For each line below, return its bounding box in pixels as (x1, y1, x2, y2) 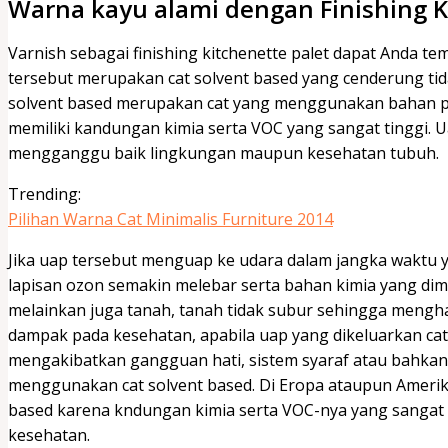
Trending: (8, 182, 81, 205)
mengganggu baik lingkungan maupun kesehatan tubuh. (8, 141, 439, 164)
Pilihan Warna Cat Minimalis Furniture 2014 (8, 207, 333, 230)
